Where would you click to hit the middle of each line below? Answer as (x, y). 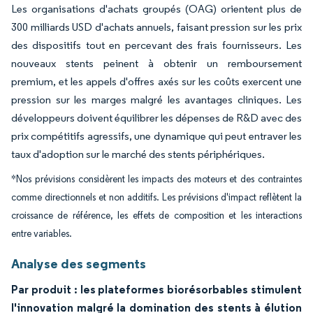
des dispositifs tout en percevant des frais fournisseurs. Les (156, 45)
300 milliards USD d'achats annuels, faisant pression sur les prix (156, 27)
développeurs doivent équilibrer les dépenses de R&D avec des (156, 118)
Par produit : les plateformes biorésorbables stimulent (156, 289)
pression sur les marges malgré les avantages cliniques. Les (156, 100)
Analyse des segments (79, 263)
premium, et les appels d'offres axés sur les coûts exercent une (156, 81)
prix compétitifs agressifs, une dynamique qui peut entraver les (156, 136)
